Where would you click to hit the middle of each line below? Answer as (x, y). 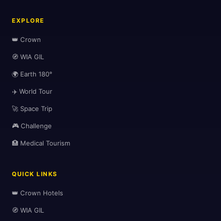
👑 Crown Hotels (37, 193)
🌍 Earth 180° (32, 74)
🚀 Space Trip (32, 109)
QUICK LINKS (35, 174)
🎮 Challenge (32, 126)
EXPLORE (28, 21)
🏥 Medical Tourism (41, 143)
